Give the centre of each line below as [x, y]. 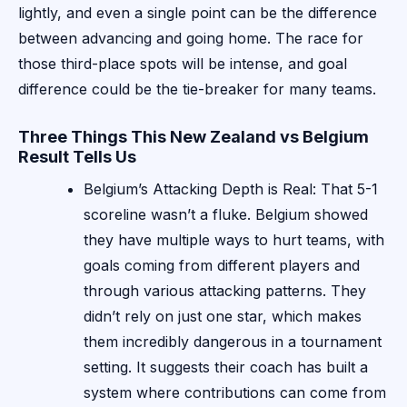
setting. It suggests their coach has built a [226, 367]
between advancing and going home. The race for [191, 39]
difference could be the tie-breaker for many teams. [197, 89]
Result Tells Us [77, 157]
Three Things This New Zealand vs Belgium [194, 137]
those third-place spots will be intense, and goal [183, 64]
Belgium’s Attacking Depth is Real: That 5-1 [231, 189]
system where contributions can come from [235, 393]
